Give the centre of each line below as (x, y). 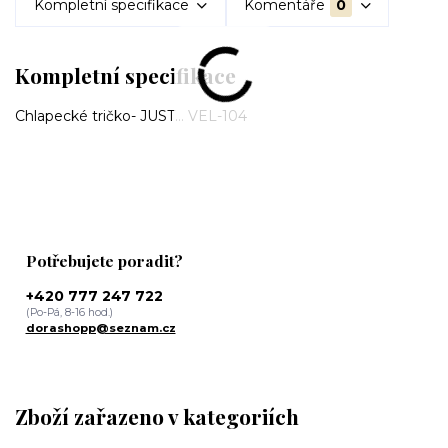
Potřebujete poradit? (104, 260)
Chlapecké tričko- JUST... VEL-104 (131, 116)
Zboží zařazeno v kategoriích (157, 415)
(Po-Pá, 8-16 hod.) (69, 313)
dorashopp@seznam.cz (100, 328)
